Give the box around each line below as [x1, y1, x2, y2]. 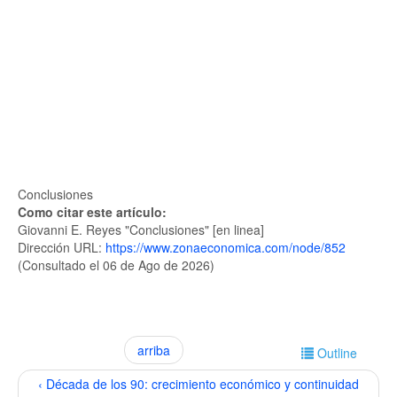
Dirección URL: [18, 238, 105, 256]
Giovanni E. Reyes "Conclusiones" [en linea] [18, 221, 264, 238]
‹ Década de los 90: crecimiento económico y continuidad [38, 375, 359, 393]
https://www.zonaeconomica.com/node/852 [105, 238, 346, 256]
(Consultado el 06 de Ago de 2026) [18, 256, 214, 274]
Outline [314, 344, 361, 362]
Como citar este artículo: [18, 203, 170, 221]
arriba [137, 341, 170, 359]
